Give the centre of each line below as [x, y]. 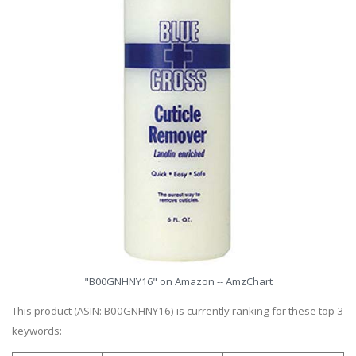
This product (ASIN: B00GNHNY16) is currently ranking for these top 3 [178, 310]
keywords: [37, 330]
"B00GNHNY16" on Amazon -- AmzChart [178, 281]
